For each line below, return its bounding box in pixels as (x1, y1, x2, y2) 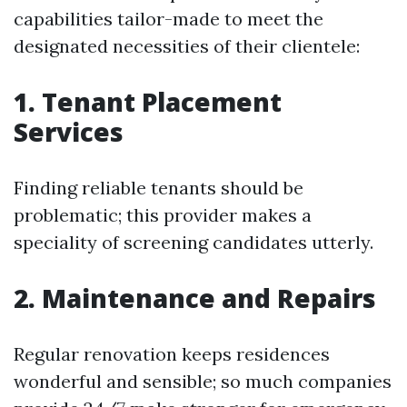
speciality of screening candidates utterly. (14, 231, 373, 253)
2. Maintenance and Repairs (14, 281, 376, 315)
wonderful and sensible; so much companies (14, 370, 392, 392)
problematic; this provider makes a (14, 203, 312, 226)
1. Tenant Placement (14, 84, 282, 119)
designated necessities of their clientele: (14, 35, 360, 57)
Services (14, 114, 124, 149)
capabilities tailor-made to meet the (14, 7, 323, 30)
